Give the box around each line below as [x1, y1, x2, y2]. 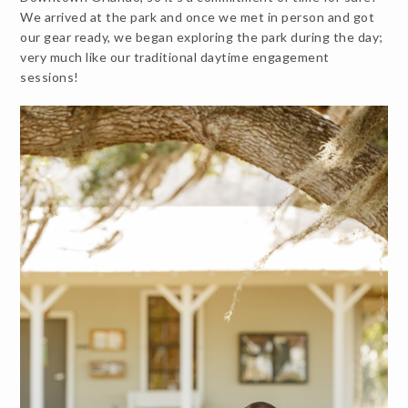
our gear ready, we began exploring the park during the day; [20, 28, 383, 45]
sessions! [20, 68, 79, 85]
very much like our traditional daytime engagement [20, 48, 330, 65]
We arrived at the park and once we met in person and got [20, 8, 375, 25]
